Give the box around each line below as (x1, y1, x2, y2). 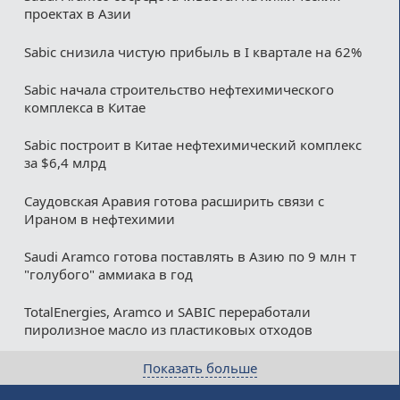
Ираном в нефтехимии (23, 209, 175, 228)
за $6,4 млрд (23, 154, 106, 172)
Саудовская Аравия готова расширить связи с (23, 191, 324, 210)
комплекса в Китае (23, 98, 146, 117)
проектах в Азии (23, 4, 131, 23)
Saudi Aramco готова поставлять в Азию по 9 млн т (23, 247, 356, 266)
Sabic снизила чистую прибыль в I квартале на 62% (23, 42, 362, 61)
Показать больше (142, 358, 257, 377)
